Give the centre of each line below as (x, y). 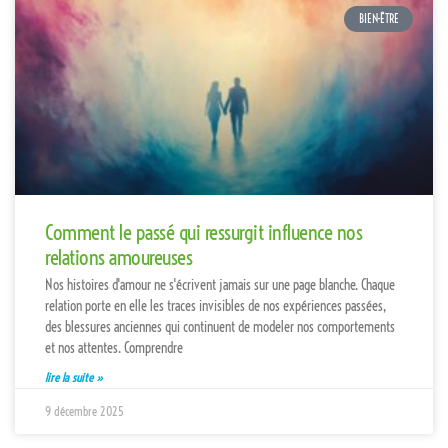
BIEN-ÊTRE (378, 18)
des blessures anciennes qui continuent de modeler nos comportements (220, 326)
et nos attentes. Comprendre (114, 347)
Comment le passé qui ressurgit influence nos (203, 231)
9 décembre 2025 (84, 411)
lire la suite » (74, 377)
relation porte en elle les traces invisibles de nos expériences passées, (215, 305)
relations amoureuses (118, 256)
